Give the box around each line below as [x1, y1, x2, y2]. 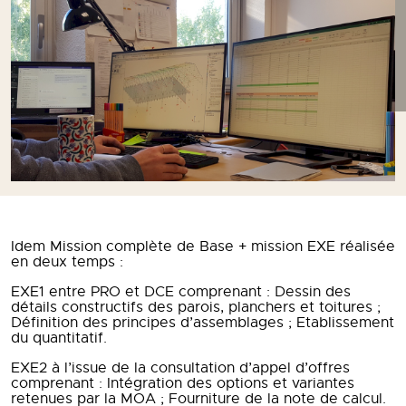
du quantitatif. [11, 329, 107, 347]
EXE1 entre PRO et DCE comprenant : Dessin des [11, 283, 351, 301]
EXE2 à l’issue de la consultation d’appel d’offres [11, 359, 350, 377]
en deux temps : [11, 253, 123, 271]
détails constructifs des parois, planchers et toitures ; [11, 298, 381, 316]
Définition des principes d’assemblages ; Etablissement [11, 314, 394, 332]
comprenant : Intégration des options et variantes [11, 374, 354, 392]
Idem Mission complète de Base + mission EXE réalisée [11, 237, 395, 256]
